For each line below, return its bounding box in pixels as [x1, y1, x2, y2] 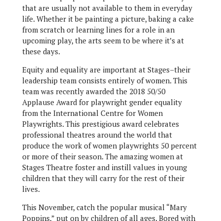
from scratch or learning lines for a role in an [22, 25, 175, 35]
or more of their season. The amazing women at [22, 151, 183, 161]
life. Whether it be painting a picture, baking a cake [22, 14, 194, 24]
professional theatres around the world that [22, 130, 172, 140]
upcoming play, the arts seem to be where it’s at [22, 36, 184, 45]
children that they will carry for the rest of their [22, 173, 184, 183]
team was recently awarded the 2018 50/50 [22, 86, 165, 96]
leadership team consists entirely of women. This [22, 75, 187, 85]
